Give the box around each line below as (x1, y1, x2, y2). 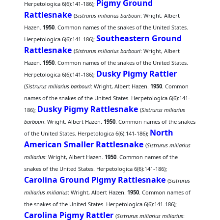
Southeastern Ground (96, 33, 182, 44)
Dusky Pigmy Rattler (96, 68, 177, 79)
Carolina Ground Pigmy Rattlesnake (24, 174, 166, 185)
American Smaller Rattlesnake (24, 139, 144, 150)
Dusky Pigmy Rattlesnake (37, 104, 138, 114)
